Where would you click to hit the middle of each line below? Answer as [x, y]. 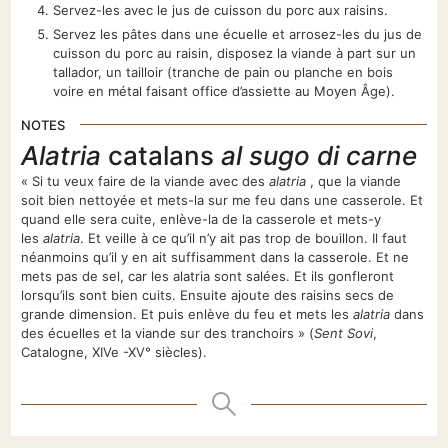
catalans [161, 156]
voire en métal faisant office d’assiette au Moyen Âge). [224, 91]
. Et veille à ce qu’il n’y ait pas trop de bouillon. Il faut [244, 238]
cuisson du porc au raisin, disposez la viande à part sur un [235, 53]
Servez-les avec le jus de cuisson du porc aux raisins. [221, 10]
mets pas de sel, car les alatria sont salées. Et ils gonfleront [208, 276]
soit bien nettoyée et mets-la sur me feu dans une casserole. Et [222, 200]
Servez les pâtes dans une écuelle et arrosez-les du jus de [238, 34]
